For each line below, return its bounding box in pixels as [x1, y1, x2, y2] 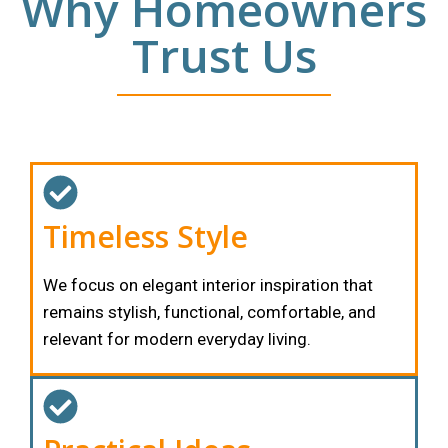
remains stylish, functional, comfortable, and [43, 301, 376, 322]
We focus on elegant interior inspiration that [43, 274, 373, 295]
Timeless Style [43, 215, 248, 257]
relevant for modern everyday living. [43, 328, 311, 349]
